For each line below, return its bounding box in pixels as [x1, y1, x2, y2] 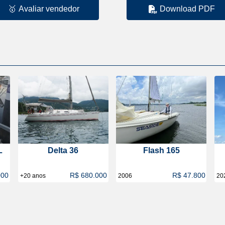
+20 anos [20, 172, 46, 179]
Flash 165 [143, 146, 180, 155]
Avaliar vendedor [18, 4, 79, 13]
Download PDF [160, 4, 215, 13]
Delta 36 [48, 146, 79, 155]
